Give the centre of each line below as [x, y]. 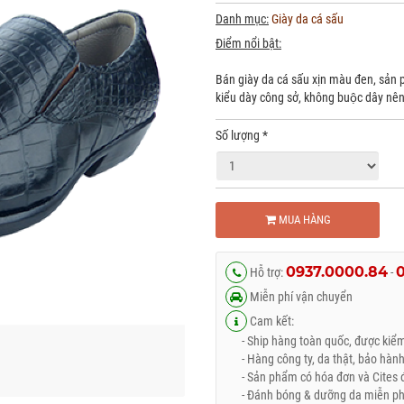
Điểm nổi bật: [248, 43]
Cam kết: [271, 321]
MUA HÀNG [303, 220]
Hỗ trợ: [266, 272]
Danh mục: [242, 19]
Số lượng [239, 135]
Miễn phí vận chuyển [300, 297]
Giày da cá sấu [308, 19]
